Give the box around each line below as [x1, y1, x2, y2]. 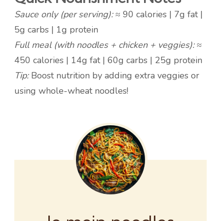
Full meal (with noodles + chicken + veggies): [14, 39, 194, 51]
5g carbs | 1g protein [14, 24, 98, 36]
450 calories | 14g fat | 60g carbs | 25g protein [14, 54, 202, 67]
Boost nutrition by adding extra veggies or [29, 70, 199, 82]
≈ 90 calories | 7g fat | [113, 8, 203, 21]
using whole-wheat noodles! [14, 85, 128, 97]
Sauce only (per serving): [14, 8, 113, 21]
